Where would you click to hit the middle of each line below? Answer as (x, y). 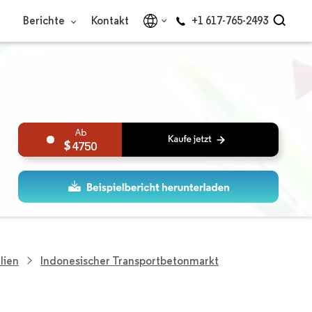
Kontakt (110, 21)
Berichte (45, 21)
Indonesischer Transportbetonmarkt (130, 260)
